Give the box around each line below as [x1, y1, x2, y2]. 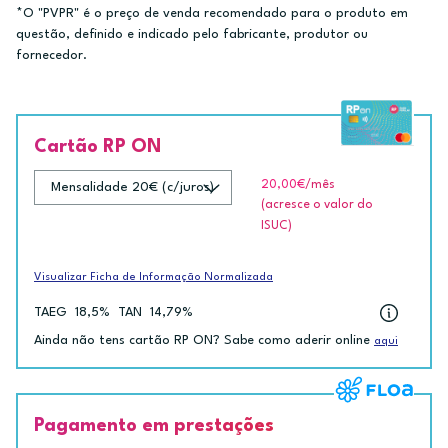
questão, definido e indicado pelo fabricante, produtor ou [16, 27, 368, 41]
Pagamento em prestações [34, 417, 274, 436]
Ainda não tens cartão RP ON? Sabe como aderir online [34, 334, 374, 348]
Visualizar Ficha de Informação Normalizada [34, 271, 273, 283]
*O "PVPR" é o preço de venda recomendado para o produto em [16, 6, 408, 20]
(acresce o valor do [260, 198, 373, 211]
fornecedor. [16, 48, 87, 62]
